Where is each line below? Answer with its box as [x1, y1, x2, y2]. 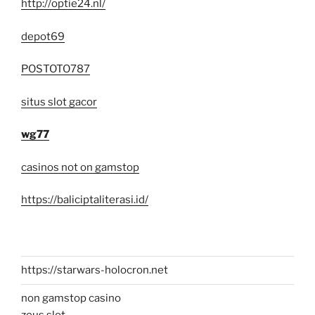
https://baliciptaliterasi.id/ [21, 193, 148, 207]
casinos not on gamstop [21, 160, 139, 174]
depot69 [21, 30, 65, 43]
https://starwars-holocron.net [21, 264, 168, 277]
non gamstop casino [21, 292, 121, 305]
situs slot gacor [21, 95, 97, 108]
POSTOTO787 [21, 63, 90, 76]
